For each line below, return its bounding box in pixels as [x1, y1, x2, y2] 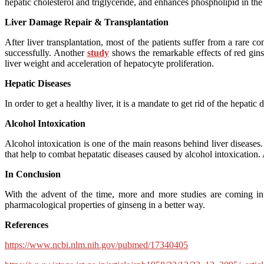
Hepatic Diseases [5, 78, 71, 88]
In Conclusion [5, 169, 61, 179]
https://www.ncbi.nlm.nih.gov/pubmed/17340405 [5, 239, 188, 250]
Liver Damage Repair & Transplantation [5, 16, 169, 27]
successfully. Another [5, 47, 87, 58]
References [5, 219, 48, 230]
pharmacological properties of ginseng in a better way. [5, 199, 205, 210]
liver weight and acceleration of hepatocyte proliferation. [5, 58, 214, 68]
